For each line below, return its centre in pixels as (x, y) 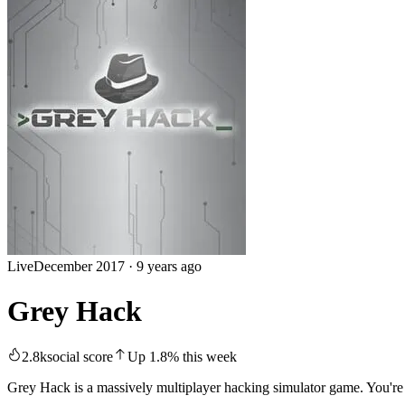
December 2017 (79, 267)
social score (80, 357)
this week (208, 357)
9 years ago (169, 267)
